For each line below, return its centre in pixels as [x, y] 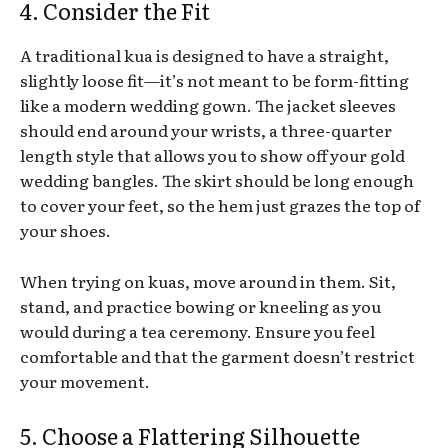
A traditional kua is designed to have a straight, [204, 54]
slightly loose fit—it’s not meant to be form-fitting [214, 79]
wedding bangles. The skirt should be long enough [217, 179]
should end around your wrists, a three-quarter [206, 129]
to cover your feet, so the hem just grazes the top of [220, 204]
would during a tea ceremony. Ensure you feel [197, 330]
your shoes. [65, 229]
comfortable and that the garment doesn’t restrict [217, 355]
